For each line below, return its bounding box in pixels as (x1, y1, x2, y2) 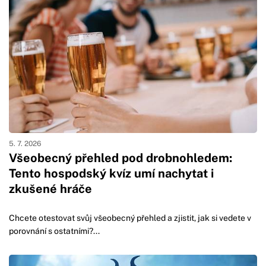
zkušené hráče (9, 182, 92, 197)
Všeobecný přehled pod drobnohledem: (9, 151, 232, 166)
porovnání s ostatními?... (9, 226, 100, 236)
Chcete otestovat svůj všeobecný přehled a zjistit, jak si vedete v (9, 213, 251, 223)
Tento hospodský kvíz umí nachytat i (9, 166, 214, 181)
